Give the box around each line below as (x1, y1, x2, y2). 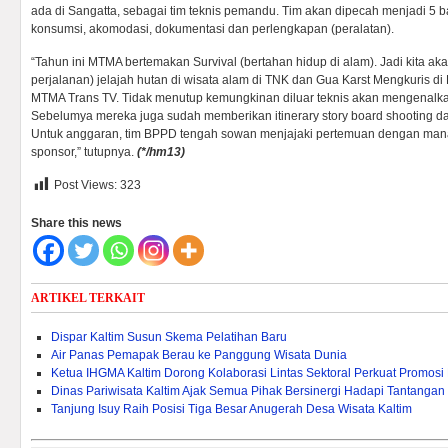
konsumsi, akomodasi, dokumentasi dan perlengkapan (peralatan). (31, 22, 394, 36)
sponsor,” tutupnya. (31, 145, 137, 159)
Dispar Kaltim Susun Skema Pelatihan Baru (51, 330, 287, 344)
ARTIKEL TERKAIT (31, 291, 145, 305)
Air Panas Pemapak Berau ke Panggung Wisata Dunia (51, 348, 347, 362)
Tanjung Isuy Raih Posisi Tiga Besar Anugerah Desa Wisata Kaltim (51, 402, 412, 416)
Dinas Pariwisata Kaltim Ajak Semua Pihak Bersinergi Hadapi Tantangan (51, 384, 445, 398)
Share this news (31, 216, 122, 230)
